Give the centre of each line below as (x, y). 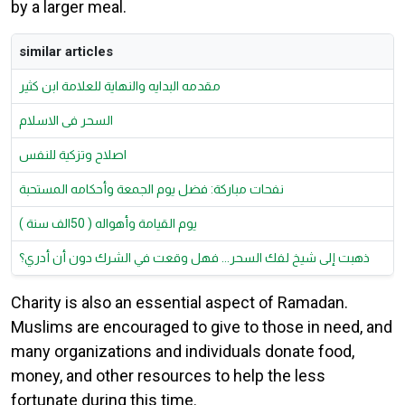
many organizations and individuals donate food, (183, 352)
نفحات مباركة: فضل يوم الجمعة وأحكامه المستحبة (151, 189)
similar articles (66, 52)
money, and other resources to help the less (168, 376)
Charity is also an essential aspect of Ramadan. (179, 303)
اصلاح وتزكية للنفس (73, 155)
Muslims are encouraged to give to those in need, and (202, 327)
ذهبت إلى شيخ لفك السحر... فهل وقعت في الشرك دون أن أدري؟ (194, 258)
